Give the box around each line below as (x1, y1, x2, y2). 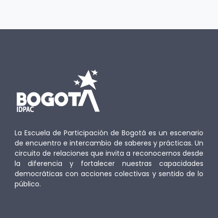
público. (15, 179, 41, 189)
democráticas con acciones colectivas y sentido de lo (15, 168, 203, 179)
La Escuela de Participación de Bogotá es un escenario (15, 127, 203, 138)
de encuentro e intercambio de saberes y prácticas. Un (15, 138, 203, 148)
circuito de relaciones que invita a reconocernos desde (15, 148, 203, 158)
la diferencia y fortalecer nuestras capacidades (15, 158, 203, 168)
